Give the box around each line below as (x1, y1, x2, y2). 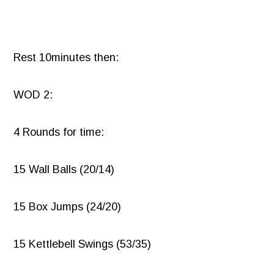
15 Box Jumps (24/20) (13, 201, 122, 213)
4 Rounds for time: (13, 126, 105, 139)
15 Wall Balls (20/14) (13, 163, 115, 176)
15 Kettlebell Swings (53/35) (13, 238, 152, 251)
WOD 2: (13, 89, 53, 102)
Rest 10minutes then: (13, 51, 119, 64)
